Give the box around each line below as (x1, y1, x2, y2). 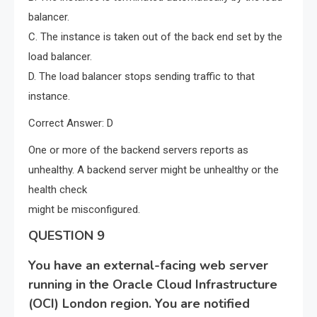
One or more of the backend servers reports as (28, 144, 248, 157)
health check (28, 183, 87, 197)
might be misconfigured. (28, 203, 140, 217)
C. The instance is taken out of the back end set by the (28, 30, 282, 44)
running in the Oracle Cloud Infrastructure (28, 276, 277, 294)
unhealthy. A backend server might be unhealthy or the (28, 163, 279, 177)
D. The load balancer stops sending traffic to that (28, 70, 255, 83)
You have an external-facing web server (28, 257, 268, 275)
